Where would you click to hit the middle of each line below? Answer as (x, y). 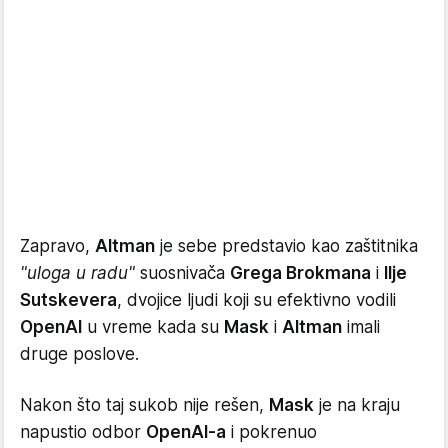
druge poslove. (79, 353)
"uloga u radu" (77, 272)
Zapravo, (57, 245)
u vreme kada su (153, 326)
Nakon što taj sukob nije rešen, (144, 404)
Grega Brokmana (300, 272)
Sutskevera (68, 299)
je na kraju (357, 404)
